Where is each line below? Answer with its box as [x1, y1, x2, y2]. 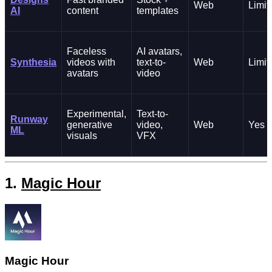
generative [67, 120, 112, 131]
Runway [10, 114, 48, 125]
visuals [67, 131, 97, 141]
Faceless [67, 46, 106, 57]
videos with [67, 57, 115, 68]
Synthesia [10, 57, 56, 68]
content [67, 5, 98, 16]
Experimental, [67, 109, 126, 120]
